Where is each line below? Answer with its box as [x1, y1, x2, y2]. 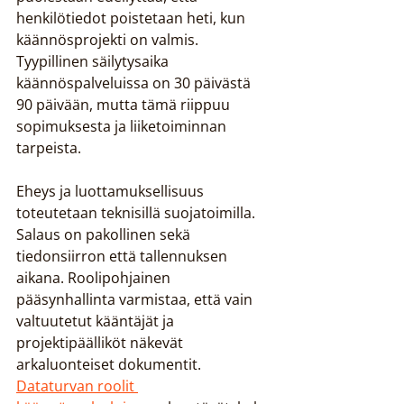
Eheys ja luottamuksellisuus [16, 181, 207, 201]
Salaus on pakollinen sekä [16, 225, 194, 244]
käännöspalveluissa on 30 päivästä [16, 73, 254, 93]
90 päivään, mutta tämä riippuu [16, 95, 234, 115]
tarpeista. [16, 138, 81, 158]
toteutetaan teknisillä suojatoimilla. [16, 203, 259, 223]
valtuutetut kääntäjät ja [16, 311, 178, 331]
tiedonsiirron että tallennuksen [16, 246, 231, 266]
